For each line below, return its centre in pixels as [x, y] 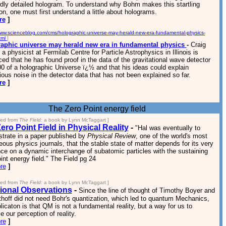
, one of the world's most [171, 136]
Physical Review [111, 136]
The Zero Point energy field [98, 109]
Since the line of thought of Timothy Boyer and [147, 190]
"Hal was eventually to [167, 128]
